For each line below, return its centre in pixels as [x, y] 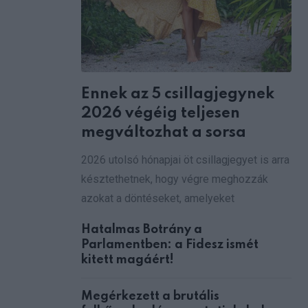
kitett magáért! [128, 260]
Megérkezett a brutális [150, 296]
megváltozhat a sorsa [164, 132]
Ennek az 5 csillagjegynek [178, 94]
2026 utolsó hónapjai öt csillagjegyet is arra [185, 159]
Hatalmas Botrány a [142, 229]
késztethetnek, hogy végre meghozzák [175, 179]
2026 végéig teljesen [161, 113]
